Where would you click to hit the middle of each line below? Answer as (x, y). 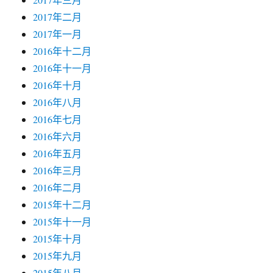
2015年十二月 (62, 204)
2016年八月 (58, 102)
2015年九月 (58, 256)
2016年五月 (58, 153)
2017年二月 (58, 17)
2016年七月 (58, 119)
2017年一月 (58, 34)
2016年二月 (58, 187)
